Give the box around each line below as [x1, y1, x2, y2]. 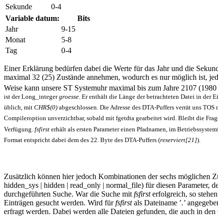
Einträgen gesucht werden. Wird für [4, 199, 115, 207]
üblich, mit [4, 104, 34, 111]
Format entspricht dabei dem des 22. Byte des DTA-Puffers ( [4, 136, 160, 144]
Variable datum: [5, 14, 59, 23]
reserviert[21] [160, 136, 197, 144]
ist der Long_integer [4, 92, 59, 100]
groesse [59, 92, 79, 100]
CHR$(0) [34, 104, 57, 111]
